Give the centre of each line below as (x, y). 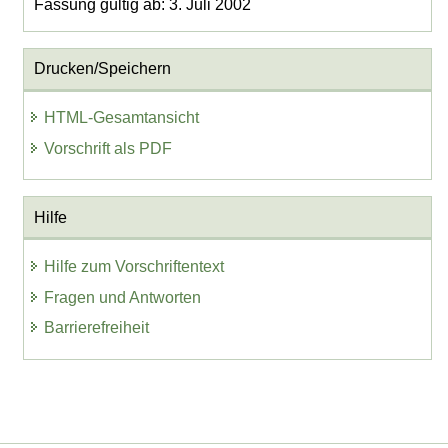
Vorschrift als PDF (108, 149)
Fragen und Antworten (123, 297)
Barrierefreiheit (97, 328)
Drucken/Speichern (102, 69)
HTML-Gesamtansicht (122, 118)
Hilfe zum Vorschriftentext (134, 266)
